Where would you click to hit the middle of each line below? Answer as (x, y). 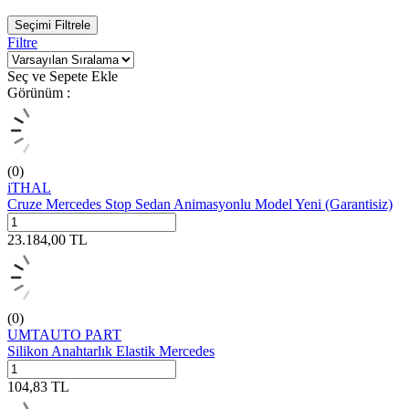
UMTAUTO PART (64, 334)
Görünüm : (39, 92)
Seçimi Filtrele (52, 25)
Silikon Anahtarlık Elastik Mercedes (111, 351)
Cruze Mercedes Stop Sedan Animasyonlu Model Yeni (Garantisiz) (200, 204)
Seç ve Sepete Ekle (63, 76)
